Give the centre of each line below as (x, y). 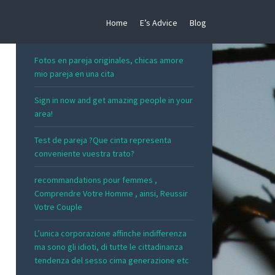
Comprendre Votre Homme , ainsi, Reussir (111, 193)
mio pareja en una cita (74, 73)
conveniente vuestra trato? (84, 153)
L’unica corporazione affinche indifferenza (110, 233)
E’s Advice (159, 23)
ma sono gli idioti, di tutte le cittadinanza (109, 246)
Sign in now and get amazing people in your (114, 100)
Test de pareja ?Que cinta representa (103, 140)
